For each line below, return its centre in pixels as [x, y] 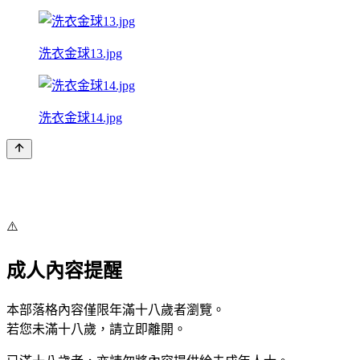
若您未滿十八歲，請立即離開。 [96, 329]
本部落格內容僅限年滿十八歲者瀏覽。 [116, 309]
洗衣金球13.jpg [80, 53]
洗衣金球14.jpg [80, 117]
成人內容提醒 [64, 270]
